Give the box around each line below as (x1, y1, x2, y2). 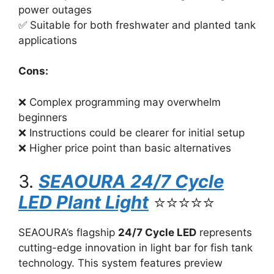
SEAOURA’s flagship (18, 226, 118, 239)
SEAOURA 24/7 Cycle (39, 171, 224, 192)
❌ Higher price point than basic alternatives (18, 141, 231, 154)
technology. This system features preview (18, 257, 223, 269)
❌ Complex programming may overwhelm (18, 95, 221, 108)
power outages (18, 3, 92, 16)
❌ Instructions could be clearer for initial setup (18, 126, 245, 139)
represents (196, 226, 252, 239)
